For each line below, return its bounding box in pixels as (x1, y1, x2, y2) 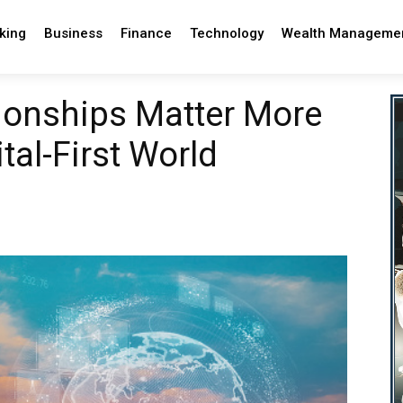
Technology (189, 25, 264, 41)
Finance (120, 25, 172, 41)
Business (43, 25, 103, 41)
